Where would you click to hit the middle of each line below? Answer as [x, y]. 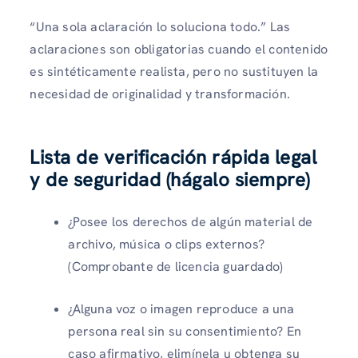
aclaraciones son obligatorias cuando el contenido [179, 50]
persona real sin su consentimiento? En [185, 331]
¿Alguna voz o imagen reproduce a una [181, 308]
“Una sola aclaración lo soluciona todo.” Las [160, 27]
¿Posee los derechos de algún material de [191, 221]
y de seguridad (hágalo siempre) [170, 179]
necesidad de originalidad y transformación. [160, 94]
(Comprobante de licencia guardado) [176, 266]
